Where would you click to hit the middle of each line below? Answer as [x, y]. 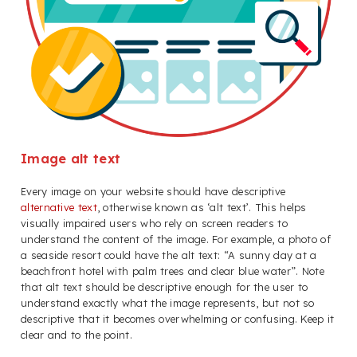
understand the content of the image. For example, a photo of [176, 239]
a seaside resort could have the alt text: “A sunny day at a [169, 255]
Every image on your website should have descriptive [153, 192]
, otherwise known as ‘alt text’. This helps [202, 208]
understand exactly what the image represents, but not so [168, 303]
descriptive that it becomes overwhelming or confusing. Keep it [178, 319]
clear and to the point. [76, 335]
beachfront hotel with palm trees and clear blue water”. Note [173, 271]
